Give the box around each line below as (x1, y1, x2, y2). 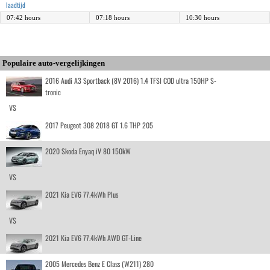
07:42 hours (7, 13, 40, 21)
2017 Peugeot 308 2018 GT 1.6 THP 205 (45, 119, 153, 130)
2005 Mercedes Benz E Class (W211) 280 (45, 258, 154, 269)
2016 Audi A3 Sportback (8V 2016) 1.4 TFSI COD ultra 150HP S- (45, 75, 216, 86)
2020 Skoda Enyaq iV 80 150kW (45, 145, 131, 156)
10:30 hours (186, 13, 219, 21)
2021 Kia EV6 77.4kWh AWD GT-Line (45, 232, 142, 243)
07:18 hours (96, 13, 130, 21)
